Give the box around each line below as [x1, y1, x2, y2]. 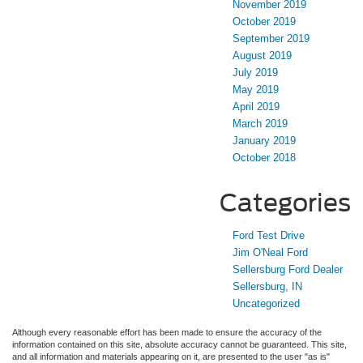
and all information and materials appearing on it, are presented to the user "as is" [12, 351, 330, 361]
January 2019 [233, 134, 296, 147]
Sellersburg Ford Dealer [233, 263, 343, 275]
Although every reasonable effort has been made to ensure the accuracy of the [12, 327, 322, 337]
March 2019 [233, 117, 288, 130]
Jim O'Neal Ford [233, 246, 308, 258]
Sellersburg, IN [233, 280, 302, 293]
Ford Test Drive [233, 228, 305, 241]
